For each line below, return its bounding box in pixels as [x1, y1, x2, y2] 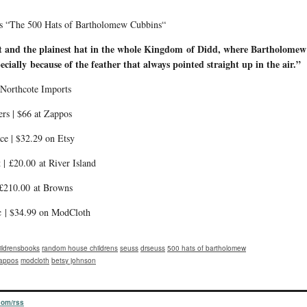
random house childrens [42, 243, 118, 253]
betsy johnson [51, 255, 96, 265]
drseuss [140, 243, 165, 253]
